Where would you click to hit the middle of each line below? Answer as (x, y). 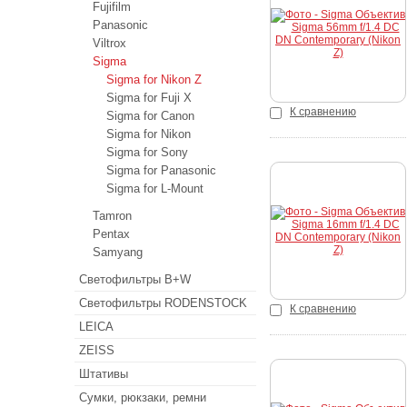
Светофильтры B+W (135, 279)
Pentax (111, 234)
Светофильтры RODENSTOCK (163, 303)
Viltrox (109, 43)
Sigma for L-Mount (155, 189)
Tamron (112, 216)
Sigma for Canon (150, 116)
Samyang (118, 252)
